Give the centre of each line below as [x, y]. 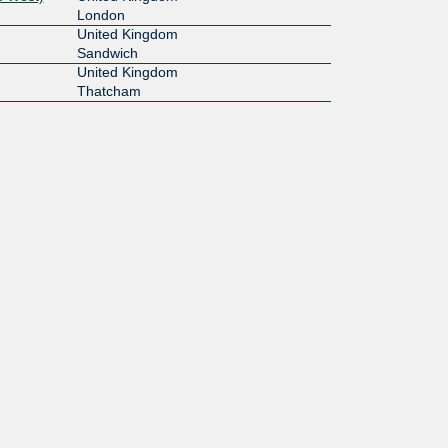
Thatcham [108, 90]
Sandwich [107, 52]
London [100, 14]
